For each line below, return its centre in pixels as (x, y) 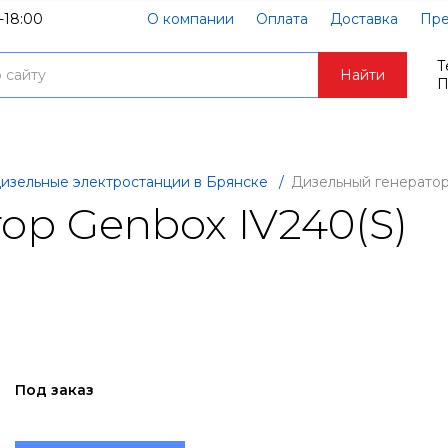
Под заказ (54, 389)
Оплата (282, 19)
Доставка (364, 19)
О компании (190, 19)
